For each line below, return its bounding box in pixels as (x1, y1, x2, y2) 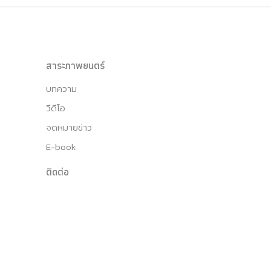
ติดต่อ (46, 164, 69, 179)
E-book (46, 139, 76, 154)
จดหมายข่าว (46, 120, 92, 134)
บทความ (46, 81, 77, 96)
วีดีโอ (46, 100, 65, 115)
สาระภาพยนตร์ (46, 57, 105, 73)
